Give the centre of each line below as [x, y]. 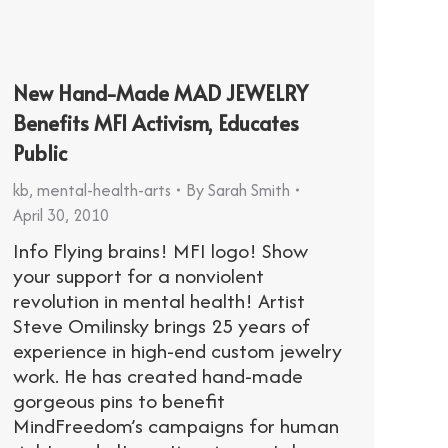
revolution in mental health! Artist [159, 300]
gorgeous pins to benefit [119, 400]
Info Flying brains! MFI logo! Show [160, 250]
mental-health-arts [104, 189]
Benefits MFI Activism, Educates [156, 122]
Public [40, 152]
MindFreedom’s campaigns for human [176, 425]
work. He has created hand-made [158, 375]
